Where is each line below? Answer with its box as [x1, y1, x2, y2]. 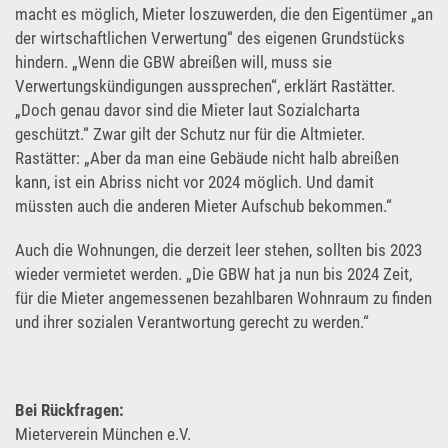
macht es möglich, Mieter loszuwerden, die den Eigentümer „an [15, 4, 433, 24]
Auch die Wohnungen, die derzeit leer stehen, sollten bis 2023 [15, 240, 422, 260]
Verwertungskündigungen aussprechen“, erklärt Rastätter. [15, 76, 395, 96]
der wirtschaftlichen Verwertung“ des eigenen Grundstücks [15, 28, 405, 48]
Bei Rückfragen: [15, 400, 124, 420]
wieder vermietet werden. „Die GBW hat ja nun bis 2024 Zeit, [15, 264, 412, 284]
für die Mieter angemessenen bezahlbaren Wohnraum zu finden [15, 288, 432, 308]
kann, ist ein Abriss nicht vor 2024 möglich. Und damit [15, 172, 374, 192]
